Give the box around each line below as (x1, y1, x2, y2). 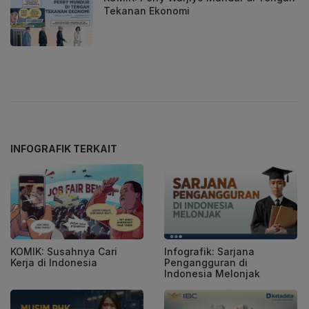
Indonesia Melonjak (164, 267, 260, 279)
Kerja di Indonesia (10, 256, 97, 268)
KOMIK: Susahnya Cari (10, 245, 117, 257)
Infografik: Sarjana (164, 245, 255, 257)
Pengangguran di (164, 256, 248, 268)
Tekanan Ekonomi (103, 5, 190, 17)
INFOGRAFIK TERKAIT (10, 143, 117, 155)
